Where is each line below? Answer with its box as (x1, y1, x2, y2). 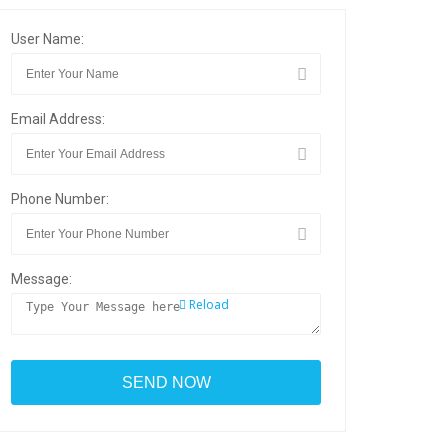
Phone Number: (11, 191, 109, 207)
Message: (11, 271, 72, 287)
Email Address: (11, 111, 105, 127)
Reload (186, 296, 229, 313)
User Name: (11, 31, 84, 47)
